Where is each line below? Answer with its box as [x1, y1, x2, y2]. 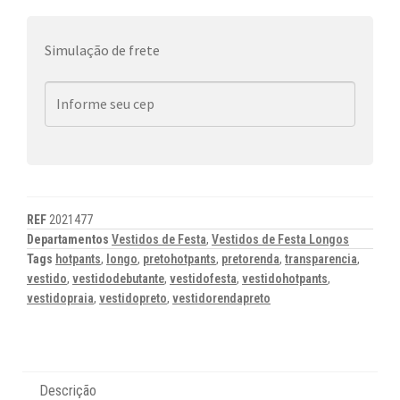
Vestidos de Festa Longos [212, 231, 349, 246]
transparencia [285, 251, 357, 266]
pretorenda [221, 251, 279, 266]
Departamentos [27, 231, 112, 246]
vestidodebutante [72, 271, 164, 286]
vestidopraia [27, 290, 94, 305]
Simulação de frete [45, 40, 160, 59]
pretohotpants [143, 251, 216, 266]
